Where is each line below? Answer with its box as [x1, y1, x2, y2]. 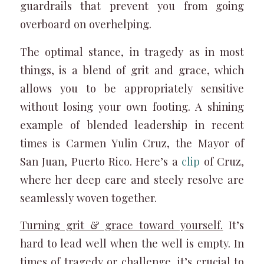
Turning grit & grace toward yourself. [19, 217, 223, 233]
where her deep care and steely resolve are [19, 171, 245, 187]
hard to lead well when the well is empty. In [19, 236, 245, 251]
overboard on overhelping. [19, 16, 151, 31]
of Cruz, [200, 153, 245, 169]
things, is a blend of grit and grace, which [19, 62, 245, 77]
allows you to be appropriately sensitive [19, 80, 245, 95]
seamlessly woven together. [19, 190, 157, 205]
